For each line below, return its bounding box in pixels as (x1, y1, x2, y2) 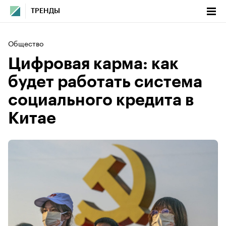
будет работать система (8, 74, 202, 90)
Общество (8, 37, 43, 48)
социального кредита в (8, 92, 194, 108)
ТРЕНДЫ (31, 8, 60, 15)
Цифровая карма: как (8, 56, 179, 72)
